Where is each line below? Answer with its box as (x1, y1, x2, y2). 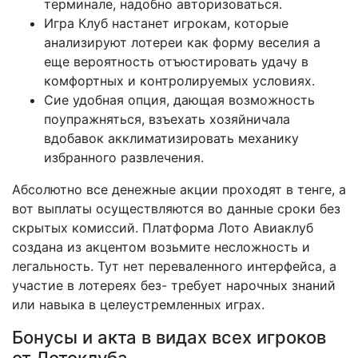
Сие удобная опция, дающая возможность (44, 91, 315, 108)
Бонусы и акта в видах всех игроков (12, 326, 326, 348)
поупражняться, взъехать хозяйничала (44, 110, 290, 127)
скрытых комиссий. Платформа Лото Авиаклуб (12, 219, 313, 236)
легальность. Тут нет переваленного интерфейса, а (12, 257, 336, 274)
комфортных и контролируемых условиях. (44, 72, 315, 89)
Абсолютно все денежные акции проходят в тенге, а (12, 181, 346, 197)
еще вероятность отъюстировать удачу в (44, 53, 308, 70)
